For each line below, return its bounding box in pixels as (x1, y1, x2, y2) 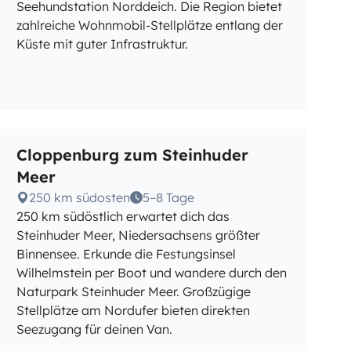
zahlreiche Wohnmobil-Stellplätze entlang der (16, 17, 284, 33)
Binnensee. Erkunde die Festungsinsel (16, 246, 237, 262)
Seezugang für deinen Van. (16, 321, 173, 337)
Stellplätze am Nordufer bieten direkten (16, 302, 251, 318)
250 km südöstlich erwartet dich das (16, 208, 230, 224)
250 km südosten (29, 190, 131, 205)
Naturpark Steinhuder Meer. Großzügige (16, 284, 251, 299)
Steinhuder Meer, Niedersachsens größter (16, 227, 261, 243)
